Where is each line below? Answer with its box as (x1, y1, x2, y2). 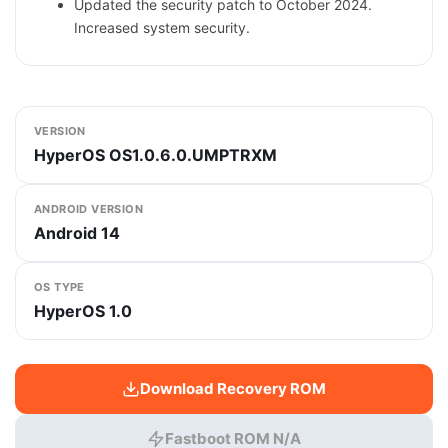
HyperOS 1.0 (34, 301, 132, 321)
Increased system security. (74, 19, 250, 36)
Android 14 (34, 223, 120, 243)
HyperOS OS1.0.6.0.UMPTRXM (34, 145, 277, 165)
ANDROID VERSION (34, 202, 143, 216)
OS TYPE (34, 280, 85, 294)
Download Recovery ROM (140, 379, 326, 398)
